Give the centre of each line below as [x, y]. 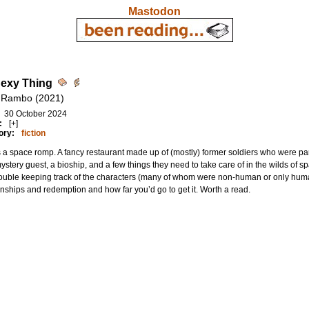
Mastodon [154, 11]
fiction [33, 133]
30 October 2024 [35, 114]
